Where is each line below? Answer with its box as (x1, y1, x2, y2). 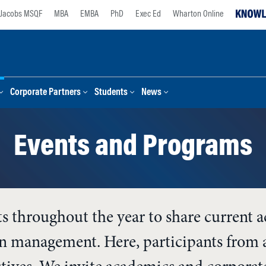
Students (94, 88, 128, 98)
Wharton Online (173, 9, 224, 19)
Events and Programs (14, 133, 252, 163)
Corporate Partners (10, 88, 81, 98)
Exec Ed (135, 9, 161, 19)
